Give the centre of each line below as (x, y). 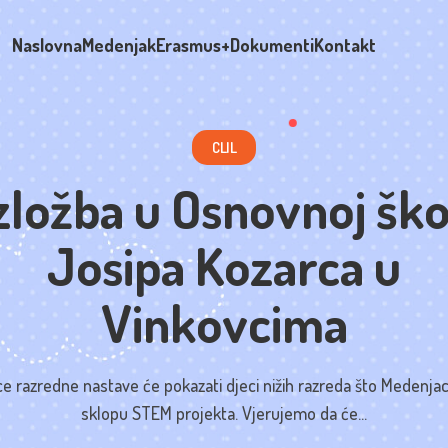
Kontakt (345, 45)
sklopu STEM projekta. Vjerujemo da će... (224, 413)
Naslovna (47, 45)
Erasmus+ (193, 45)
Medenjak (119, 45)
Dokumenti (272, 45)
